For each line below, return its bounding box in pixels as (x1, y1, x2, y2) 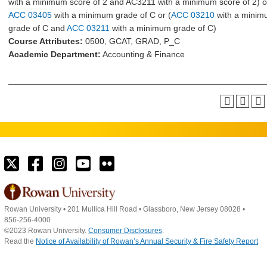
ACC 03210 (171, 10, 215, 20)
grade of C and (8, 23, 67, 33)
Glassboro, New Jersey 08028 (143, 205, 241, 214)
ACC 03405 (8, 10, 52, 20)
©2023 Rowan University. (4, 226, 88, 235)
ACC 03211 (67, 23, 110, 33)
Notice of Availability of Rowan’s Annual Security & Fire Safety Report (36, 237, 258, 246)
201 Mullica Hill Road (67, 205, 137, 214)
